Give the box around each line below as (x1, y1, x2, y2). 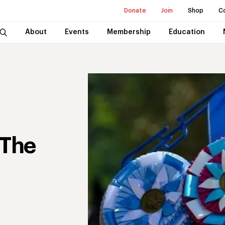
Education (168, 29, 205, 36)
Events (64, 29, 89, 36)
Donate (124, 8, 146, 14)
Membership (106, 29, 151, 36)
